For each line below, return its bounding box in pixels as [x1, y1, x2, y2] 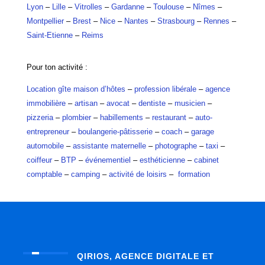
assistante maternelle [72, 141, 146, 150]
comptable [26, 170, 62, 179]
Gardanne [111, 2, 144, 11]
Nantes [124, 17, 148, 25]
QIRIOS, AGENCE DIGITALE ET [76, 251, 214, 261]
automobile [26, 141, 64, 150]
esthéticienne [139, 156, 185, 164]
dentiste [138, 99, 166, 108]
